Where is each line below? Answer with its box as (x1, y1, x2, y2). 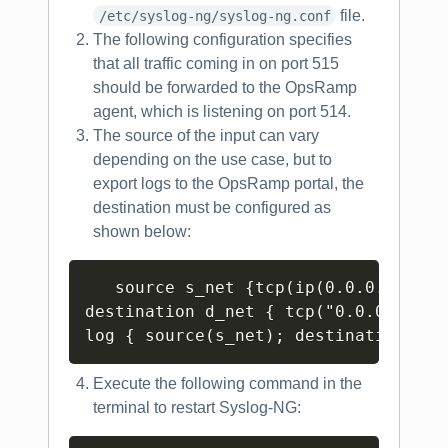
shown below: (93, 222, 191, 240)
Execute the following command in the (93, 374, 362, 392)
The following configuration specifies (93, 30, 352, 48)
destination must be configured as (93, 198, 331, 216)
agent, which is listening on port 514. (93, 102, 351, 120)
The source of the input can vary (93, 126, 319, 144)
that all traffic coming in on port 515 (93, 54, 339, 72)
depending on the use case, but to (93, 150, 332, 168)
